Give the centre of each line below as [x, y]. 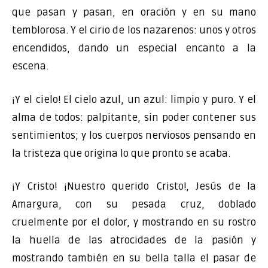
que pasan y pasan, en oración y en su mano [134, 12]
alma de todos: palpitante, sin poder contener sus [134, 117]
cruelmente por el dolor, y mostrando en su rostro [134, 222]
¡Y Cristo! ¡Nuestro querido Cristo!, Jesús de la [134, 186]
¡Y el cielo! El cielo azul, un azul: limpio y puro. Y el [134, 99]
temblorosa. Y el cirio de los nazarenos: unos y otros [134, 30]
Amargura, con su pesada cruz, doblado [134, 204]
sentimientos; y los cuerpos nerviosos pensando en [134, 135]
